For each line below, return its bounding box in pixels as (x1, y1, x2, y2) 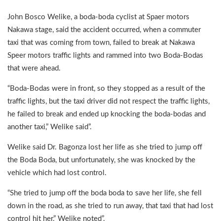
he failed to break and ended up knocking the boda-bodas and (7, 110, 206, 118)
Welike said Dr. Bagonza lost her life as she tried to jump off (7, 143, 202, 151)
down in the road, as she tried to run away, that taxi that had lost (7, 202, 213, 210)
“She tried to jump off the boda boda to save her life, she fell (7, 189, 202, 197)
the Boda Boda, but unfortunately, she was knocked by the (7, 156, 195, 164)
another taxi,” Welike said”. (7, 123, 92, 131)
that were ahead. (7, 64, 61, 72)
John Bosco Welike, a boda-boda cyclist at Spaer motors (7, 13, 189, 21)
